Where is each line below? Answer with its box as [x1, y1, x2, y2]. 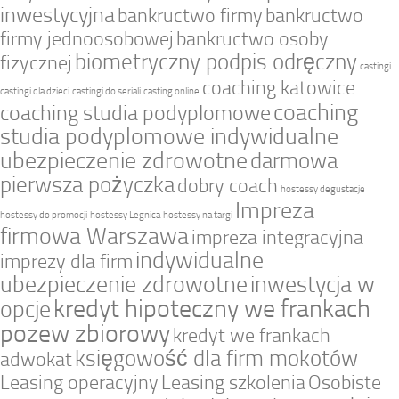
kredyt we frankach [173, 323, 330, 348]
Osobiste [308, 370, 381, 395]
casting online [143, 85, 199, 98]
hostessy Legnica [90, 209, 160, 222]
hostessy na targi [163, 209, 232, 222]
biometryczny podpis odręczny [75, 49, 357, 76]
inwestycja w [250, 271, 375, 299]
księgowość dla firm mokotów [75, 346, 358, 372]
